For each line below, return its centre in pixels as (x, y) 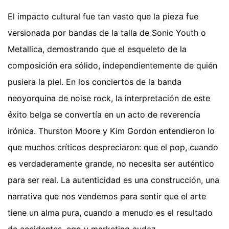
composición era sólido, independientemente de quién (112, 65)
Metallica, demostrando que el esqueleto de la (97, 49)
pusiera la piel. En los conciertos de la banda (95, 82)
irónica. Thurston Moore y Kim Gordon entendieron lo (111, 131)
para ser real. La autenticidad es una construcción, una (113, 180)
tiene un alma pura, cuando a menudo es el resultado (110, 212)
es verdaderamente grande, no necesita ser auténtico (111, 163)
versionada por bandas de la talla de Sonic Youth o (107, 32)
